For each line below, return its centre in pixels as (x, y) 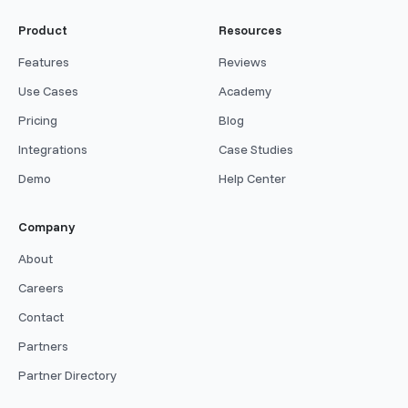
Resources (250, 31)
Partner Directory (67, 376)
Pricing (38, 121)
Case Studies (256, 150)
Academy (245, 92)
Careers (41, 288)
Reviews (243, 62)
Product (43, 31)
